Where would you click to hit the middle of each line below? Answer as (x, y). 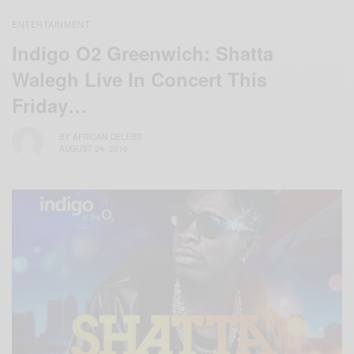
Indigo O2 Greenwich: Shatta (143, 53)
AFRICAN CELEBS (107, 136)
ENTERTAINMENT (51, 24)
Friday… (49, 105)
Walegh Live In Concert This (139, 79)
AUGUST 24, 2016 (94, 148)
